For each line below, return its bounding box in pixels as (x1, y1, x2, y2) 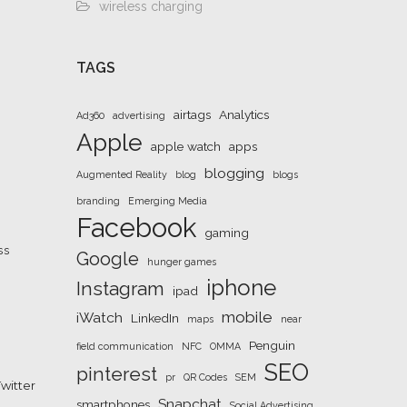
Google (75, 248, 139, 270)
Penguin (248, 338, 295, 352)
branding (75, 195, 120, 206)
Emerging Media (127, 195, 207, 206)
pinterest (75, 362, 157, 385)
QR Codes (183, 372, 227, 382)
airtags (173, 107, 211, 122)
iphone (205, 275, 276, 301)
